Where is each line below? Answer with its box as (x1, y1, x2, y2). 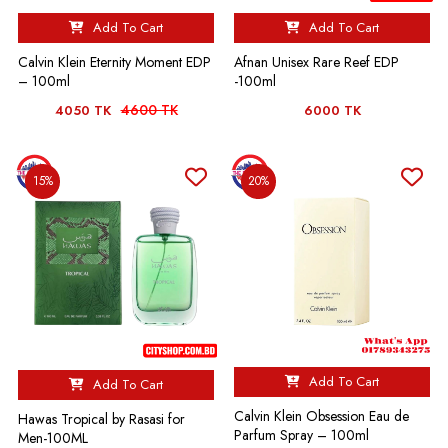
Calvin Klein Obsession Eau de (234, 406, 409, 426)
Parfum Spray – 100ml (234, 425, 369, 445)
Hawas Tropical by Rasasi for (18, 408, 185, 429)
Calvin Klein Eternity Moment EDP (18, 52, 211, 72)
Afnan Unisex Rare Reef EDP (234, 52, 399, 72)
